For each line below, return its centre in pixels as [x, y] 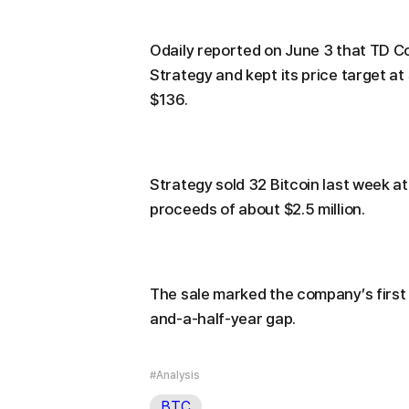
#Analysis [175, 376]
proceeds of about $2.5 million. [257, 210]
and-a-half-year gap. [223, 319]
